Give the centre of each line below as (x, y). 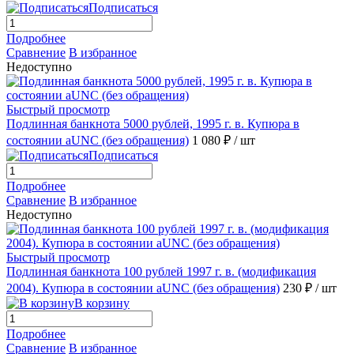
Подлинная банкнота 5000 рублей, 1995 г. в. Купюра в (153, 124)
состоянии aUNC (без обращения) (98, 141)
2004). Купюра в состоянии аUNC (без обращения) (143, 288)
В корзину (102, 303)
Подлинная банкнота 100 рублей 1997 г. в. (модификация (161, 272)
